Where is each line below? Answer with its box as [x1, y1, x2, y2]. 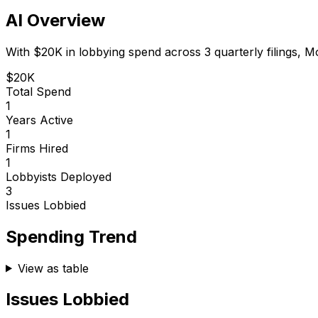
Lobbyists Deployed [6, 169, 111, 184]
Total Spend [6, 84, 71, 99]
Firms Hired [6, 141, 68, 155]
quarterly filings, [211, 44, 305, 59]
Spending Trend [6, 226, 137, 247]
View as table [17, 261, 89, 275]
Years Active [6, 112, 73, 127]
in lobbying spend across [62, 44, 204, 59]
